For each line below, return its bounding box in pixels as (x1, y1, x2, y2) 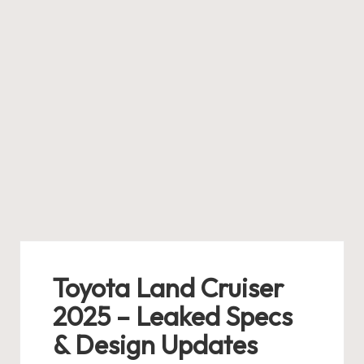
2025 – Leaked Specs (53, 300, 292, 332)
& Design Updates (53, 328, 258, 361)
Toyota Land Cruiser (53, 271, 284, 304)
